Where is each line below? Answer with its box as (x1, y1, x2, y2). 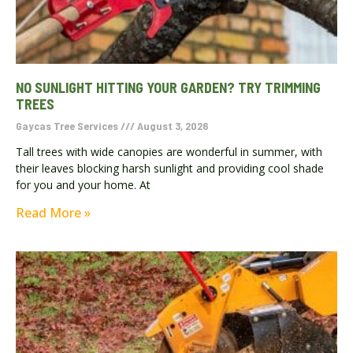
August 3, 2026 (135, 118, 208, 132)
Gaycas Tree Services (16, 118, 121, 132)
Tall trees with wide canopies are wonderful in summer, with (16, 143, 322, 159)
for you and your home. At (16, 176, 150, 192)
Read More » (16, 203, 91, 221)
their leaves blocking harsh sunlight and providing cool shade (16, 160, 324, 176)
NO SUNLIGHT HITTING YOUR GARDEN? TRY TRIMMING (16, 78, 321, 96)
